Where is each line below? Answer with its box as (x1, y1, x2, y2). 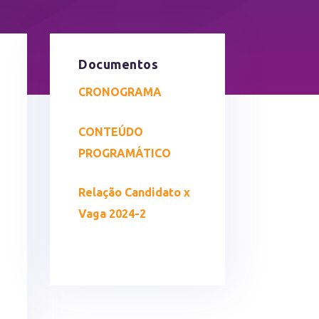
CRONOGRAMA (78, 85, 162, 99)
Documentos (78, 57, 159, 72)
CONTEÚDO (78, 125, 144, 138)
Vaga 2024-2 (78, 207, 147, 221)
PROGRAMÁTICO (78, 146, 172, 159)
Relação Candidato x (78, 186, 191, 199)
